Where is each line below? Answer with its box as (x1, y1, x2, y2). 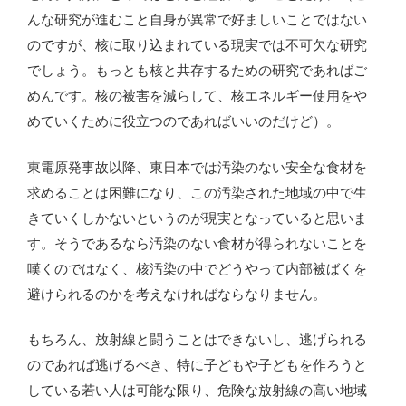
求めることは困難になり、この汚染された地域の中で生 (27, 184, 367, 200)
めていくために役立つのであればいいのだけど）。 (27, 113, 340, 130)
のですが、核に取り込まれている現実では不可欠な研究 (27, 37, 367, 53)
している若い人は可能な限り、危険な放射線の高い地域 (27, 382, 367, 399)
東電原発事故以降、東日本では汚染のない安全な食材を (27, 159, 367, 175)
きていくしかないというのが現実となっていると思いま (27, 209, 367, 226)
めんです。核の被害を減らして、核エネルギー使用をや (27, 88, 367, 104)
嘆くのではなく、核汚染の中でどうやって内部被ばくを (27, 260, 367, 276)
